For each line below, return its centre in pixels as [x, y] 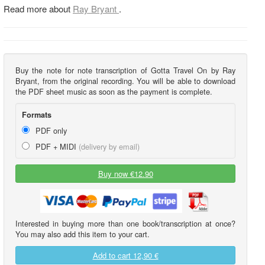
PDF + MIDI [56, 147]
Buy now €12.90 [125, 174]
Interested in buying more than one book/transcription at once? [125, 224]
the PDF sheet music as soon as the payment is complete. [114, 91]
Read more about [38, 8]
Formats [37, 115]
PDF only [50, 131]
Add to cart [113, 255]
